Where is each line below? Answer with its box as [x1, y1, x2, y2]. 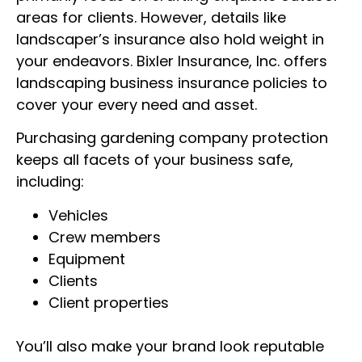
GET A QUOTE [158, 70, 244, 90]
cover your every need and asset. [16, 94, 257, 115]
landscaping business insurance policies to [16, 72, 327, 93]
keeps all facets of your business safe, [16, 149, 293, 170]
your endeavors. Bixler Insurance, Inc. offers [16, 50, 327, 71]
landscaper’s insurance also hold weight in [16, 28, 324, 49]
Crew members [48, 226, 161, 247]
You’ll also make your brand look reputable [16, 335, 324, 356]
